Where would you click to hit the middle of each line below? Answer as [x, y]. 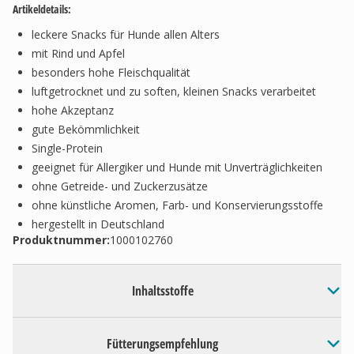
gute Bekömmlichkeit [86, 129]
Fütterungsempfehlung [163, 344]
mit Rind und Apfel [78, 53]
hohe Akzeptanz [73, 110]
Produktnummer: [61, 240]
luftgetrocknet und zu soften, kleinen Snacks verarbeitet [174, 91]
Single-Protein [67, 148]
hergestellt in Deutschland [98, 224]
